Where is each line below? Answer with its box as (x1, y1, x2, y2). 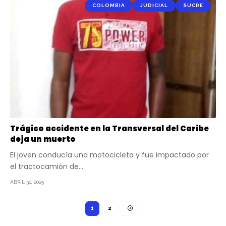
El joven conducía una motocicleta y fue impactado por (10, 149, 209, 160)
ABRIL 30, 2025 (10, 179, 44, 185)
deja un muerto (10, 133, 76, 144)
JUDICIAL (140, 3, 168, 9)
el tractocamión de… (10, 161, 83, 172)
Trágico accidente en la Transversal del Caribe (10, 123, 209, 134)
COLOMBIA (92, 3, 125, 9)
